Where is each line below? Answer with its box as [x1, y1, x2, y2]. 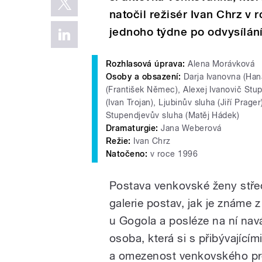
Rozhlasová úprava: [106, 58, 185, 68]
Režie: [106, 136, 131, 146]
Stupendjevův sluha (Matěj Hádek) [106, 110, 240, 120]
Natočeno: [106, 149, 148, 158]
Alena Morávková [185, 58, 255, 68]
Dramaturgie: [106, 123, 158, 133]
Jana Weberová [158, 123, 222, 133]
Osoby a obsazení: [106, 71, 181, 81]
